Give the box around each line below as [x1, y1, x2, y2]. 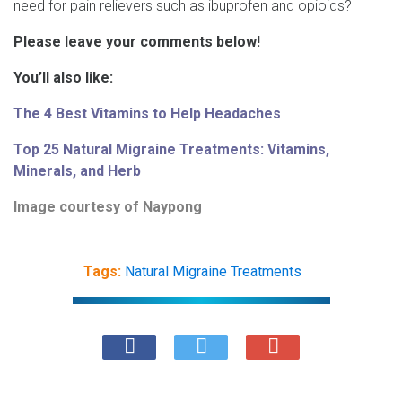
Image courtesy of [13, 197, 143, 215]
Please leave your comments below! [13, 32, 260, 50]
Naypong [143, 197, 202, 215]
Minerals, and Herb [13, 162, 141, 179]
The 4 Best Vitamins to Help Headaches [13, 104, 281, 122]
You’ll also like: [13, 68, 113, 86]
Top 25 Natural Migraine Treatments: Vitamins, [13, 140, 329, 158]
